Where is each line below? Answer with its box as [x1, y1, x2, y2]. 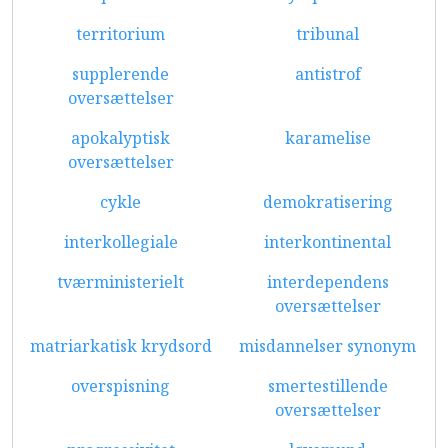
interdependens [266, 271, 389, 293]
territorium [76, 23, 165, 45]
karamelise [284, 127, 371, 149]
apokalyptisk [71, 127, 170, 149]
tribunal [296, 23, 359, 45]
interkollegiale [63, 231, 178, 253]
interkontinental [264, 231, 391, 253]
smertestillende [267, 375, 388, 397]
